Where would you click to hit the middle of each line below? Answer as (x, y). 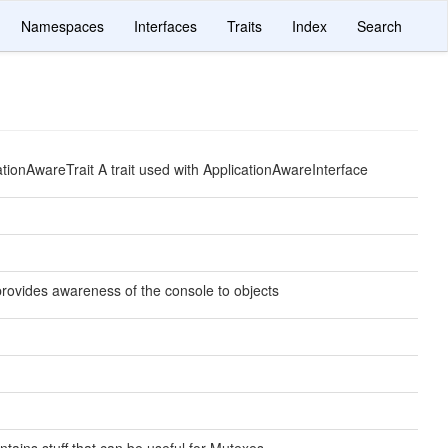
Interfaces (165, 26)
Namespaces (62, 26)
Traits (244, 26)
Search (379, 26)
